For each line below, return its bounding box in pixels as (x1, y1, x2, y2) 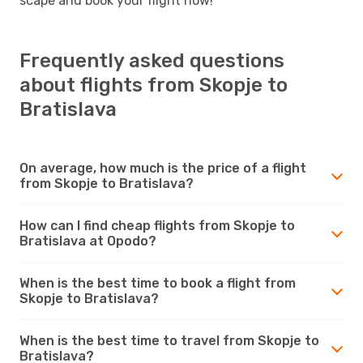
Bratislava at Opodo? (19, 233, 156, 249)
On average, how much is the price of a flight (19, 160, 306, 176)
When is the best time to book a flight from (19, 275, 296, 291)
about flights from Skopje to (19, 73, 288, 96)
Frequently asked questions (19, 49, 284, 72)
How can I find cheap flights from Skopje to (19, 217, 295, 233)
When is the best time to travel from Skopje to (19, 332, 319, 348)
